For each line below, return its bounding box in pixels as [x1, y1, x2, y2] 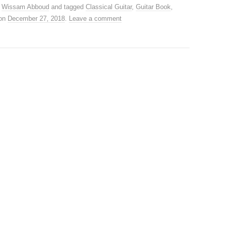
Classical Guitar [86, 3, 132, 11]
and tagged [49, 3, 86, 11]
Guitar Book [136, 3, 171, 11]
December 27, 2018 [8, 15, 65, 22]
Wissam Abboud [2, 3, 49, 11]
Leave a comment [69, 15, 122, 22]
